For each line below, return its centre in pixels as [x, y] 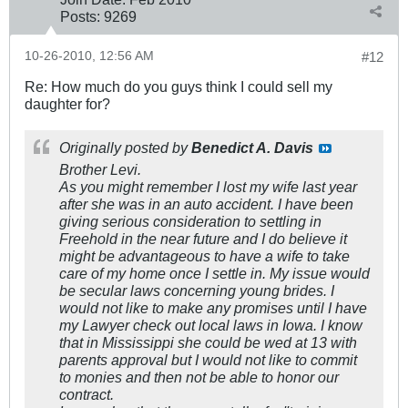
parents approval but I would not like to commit [208, 359]
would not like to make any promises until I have [213, 307]
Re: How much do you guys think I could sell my [178, 86]
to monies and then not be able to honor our [199, 377]
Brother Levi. [100, 169]
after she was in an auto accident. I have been [206, 204]
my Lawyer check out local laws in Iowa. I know [211, 325]
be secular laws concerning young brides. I [197, 290]
